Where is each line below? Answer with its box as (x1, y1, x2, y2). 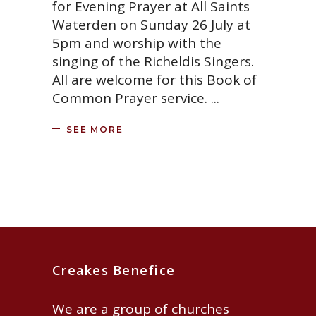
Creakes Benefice (52, 261, 176, 279)
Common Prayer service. (52, 89, 211, 108)
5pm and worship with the (52, 34, 221, 53)
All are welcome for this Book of (52, 71, 257, 90)
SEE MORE (66, 123, 123, 135)
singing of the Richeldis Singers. (52, 52, 254, 71)
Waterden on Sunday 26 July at (52, 16, 250, 35)
